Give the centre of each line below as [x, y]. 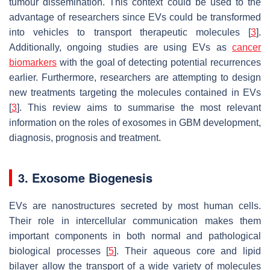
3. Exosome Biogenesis [85, 177]
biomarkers [33, 62]
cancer [246, 47]
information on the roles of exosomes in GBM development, [135, 122]
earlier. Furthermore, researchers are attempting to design [135, 77]
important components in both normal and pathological [135, 236]
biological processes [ [59, 251]
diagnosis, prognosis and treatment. [85, 137]
